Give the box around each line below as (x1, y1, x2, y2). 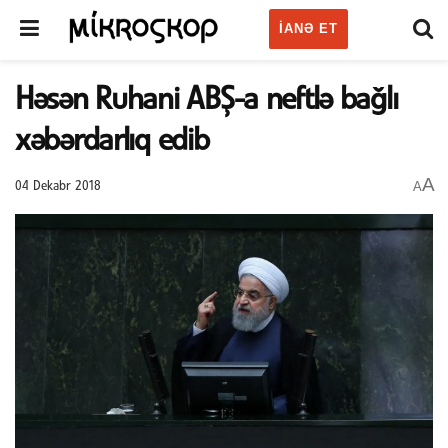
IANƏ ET (278, 21, 338, 36)
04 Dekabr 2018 (15, 180, 101, 192)
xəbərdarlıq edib (15, 127, 209, 156)
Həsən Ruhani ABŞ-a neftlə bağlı (15, 86, 398, 115)
